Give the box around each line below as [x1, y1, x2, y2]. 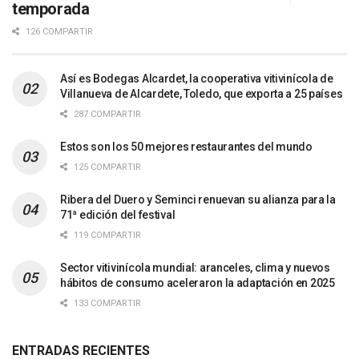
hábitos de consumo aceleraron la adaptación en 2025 [60, 276, 335, 289]
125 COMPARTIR [71, 161, 141, 172]
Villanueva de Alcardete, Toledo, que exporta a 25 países [60, 87, 343, 100]
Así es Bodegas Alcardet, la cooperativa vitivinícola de [60, 71, 333, 85]
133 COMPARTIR [71, 297, 141, 309]
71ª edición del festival [60, 208, 175, 221]
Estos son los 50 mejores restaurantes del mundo [60, 139, 313, 153]
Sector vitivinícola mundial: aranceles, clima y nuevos [60, 260, 330, 274]
